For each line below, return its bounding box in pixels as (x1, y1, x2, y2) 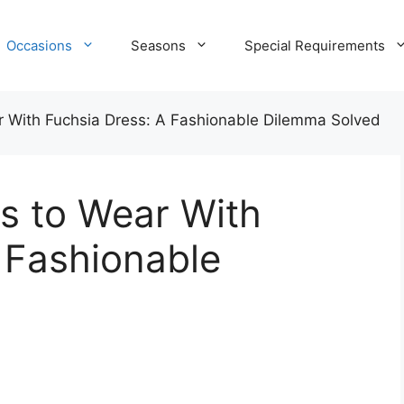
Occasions (6, 36, 72, 54)
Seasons (131, 36, 186, 54)
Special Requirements (244, 36, 385, 54)
